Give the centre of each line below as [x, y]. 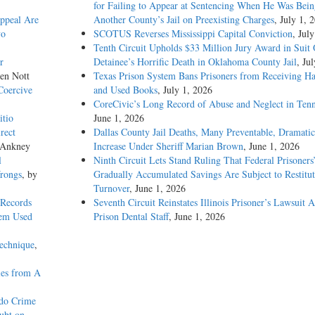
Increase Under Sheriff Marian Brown [168, 146]
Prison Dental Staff [131, 216]
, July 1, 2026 [185, 89]
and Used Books [125, 89]
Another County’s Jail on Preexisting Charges [184, 19]
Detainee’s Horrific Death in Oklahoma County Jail [195, 61]
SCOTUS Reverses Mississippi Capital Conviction [193, 33]
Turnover [111, 188]
